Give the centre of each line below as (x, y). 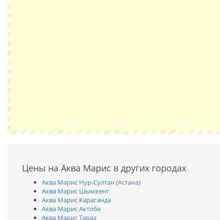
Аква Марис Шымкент (75, 191)
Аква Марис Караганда (76, 200)
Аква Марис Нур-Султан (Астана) (91, 182)
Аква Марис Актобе (71, 209)
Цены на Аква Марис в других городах (104, 168)
